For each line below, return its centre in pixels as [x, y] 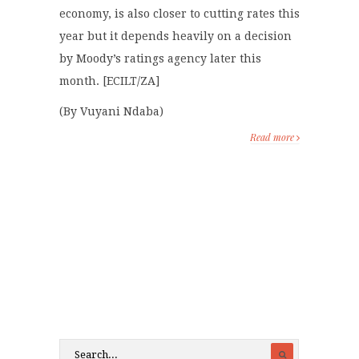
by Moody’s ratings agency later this [160, 59]
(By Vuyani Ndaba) [111, 112]
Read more [273, 137]
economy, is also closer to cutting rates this [179, 14]
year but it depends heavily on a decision [175, 36]
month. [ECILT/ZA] [109, 81]
